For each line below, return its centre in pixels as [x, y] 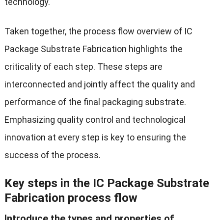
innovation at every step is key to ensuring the [95, 137]
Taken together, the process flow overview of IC [98, 31]
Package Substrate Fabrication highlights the [93, 49]
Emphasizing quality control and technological [95, 119]
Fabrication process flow [71, 198]
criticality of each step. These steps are [83, 66]
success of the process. [52, 155]
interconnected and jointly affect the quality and [99, 84]
